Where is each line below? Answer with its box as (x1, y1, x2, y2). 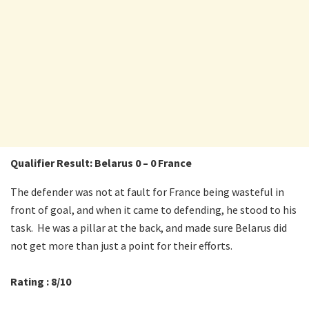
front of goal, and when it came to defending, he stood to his (10, 202, 297, 217)
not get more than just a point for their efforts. (10, 238, 232, 252)
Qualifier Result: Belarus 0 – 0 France (10, 155, 192, 170)
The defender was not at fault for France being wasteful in (10, 184, 284, 199)
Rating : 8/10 (10, 274, 71, 288)
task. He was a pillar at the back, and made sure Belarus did (10, 220, 287, 235)
